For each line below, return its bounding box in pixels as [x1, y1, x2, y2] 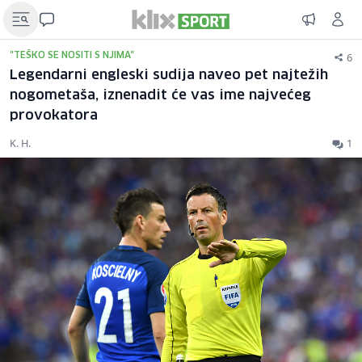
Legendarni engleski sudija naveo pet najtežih [10, 69, 328, 82]
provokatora [10, 109, 98, 123]
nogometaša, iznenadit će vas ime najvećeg [10, 89, 311, 103]
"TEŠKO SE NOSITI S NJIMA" [10, 51, 134, 60]
